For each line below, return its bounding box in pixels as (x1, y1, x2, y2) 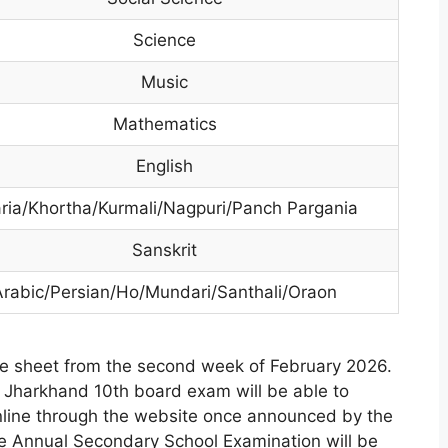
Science (133, 30, 197, 50)
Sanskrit (132, 240, 198, 260)
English (136, 156, 194, 176)
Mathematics (112, 114, 217, 134)
